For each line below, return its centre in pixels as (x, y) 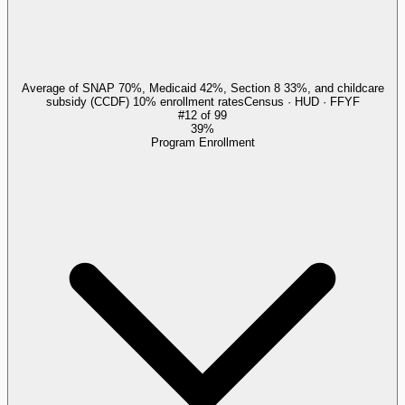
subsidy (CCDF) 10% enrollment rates (145, 101)
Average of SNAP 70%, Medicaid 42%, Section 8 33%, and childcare (202, 88)
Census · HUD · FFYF (301, 101)
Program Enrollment (202, 142)
